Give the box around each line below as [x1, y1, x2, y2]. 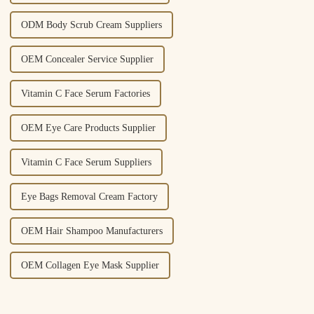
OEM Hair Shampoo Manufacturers [20, 226, 163, 237]
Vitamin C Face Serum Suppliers [20, 157, 151, 168]
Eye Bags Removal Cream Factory [20, 191, 158, 203]
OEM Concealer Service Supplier [20, 54, 153, 65]
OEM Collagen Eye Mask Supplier [20, 260, 159, 271]
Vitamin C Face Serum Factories [20, 88, 150, 100]
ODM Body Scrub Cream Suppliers [20, 20, 162, 31]
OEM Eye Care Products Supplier [20, 123, 156, 134]
